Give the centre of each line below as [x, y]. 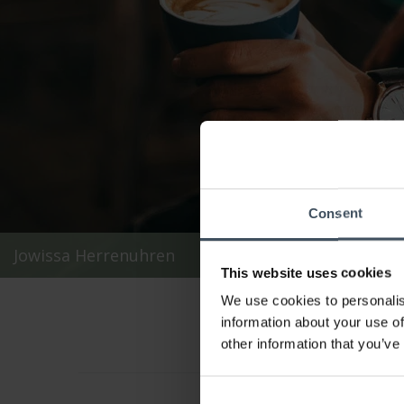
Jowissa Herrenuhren [94, 255]
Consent [335, 213]
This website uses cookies [306, 272]
